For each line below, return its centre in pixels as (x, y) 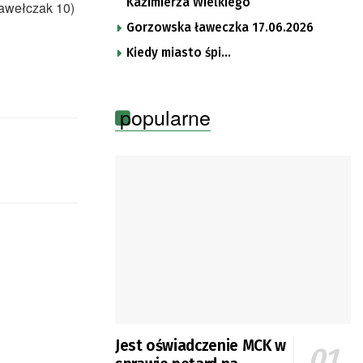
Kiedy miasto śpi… (179, 52)
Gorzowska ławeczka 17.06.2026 (220, 27)
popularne (165, 116)
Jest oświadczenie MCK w (201, 345)
